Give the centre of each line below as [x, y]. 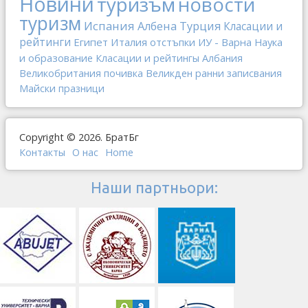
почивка [123, 73]
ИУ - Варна [225, 42]
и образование [56, 58]
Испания [109, 26]
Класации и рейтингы [147, 58]
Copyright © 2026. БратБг [79, 137]
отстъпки [173, 42]
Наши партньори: [154, 187]
